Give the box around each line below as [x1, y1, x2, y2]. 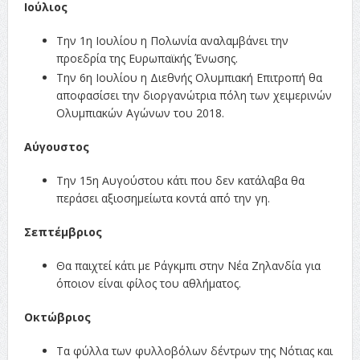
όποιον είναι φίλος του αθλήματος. [55, 275, 241, 291]
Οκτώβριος [23, 309, 91, 325]
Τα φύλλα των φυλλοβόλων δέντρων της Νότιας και [55, 342, 333, 358]
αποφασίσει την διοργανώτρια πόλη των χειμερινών [55, 87, 332, 103]
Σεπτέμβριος [23, 223, 102, 239]
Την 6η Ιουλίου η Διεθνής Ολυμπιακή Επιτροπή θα [55, 69, 322, 85]
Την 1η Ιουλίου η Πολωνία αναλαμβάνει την [55, 32, 288, 48]
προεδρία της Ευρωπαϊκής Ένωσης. [55, 50, 238, 66]
